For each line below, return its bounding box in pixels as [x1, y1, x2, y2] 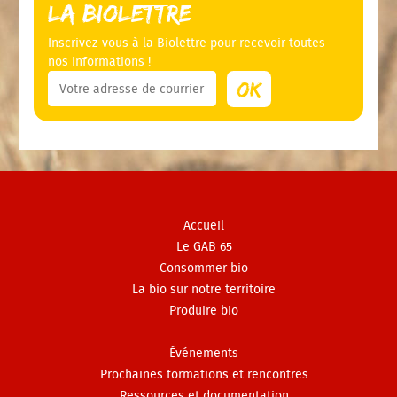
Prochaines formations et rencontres [99, 368, 308, 381]
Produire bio [169, 304, 238, 317]
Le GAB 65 [175, 240, 232, 253]
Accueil [183, 219, 224, 232]
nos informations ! [48, 54, 152, 68]
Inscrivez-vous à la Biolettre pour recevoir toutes [48, 35, 326, 50]
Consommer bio [160, 261, 248, 275]
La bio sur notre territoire [132, 283, 276, 296]
